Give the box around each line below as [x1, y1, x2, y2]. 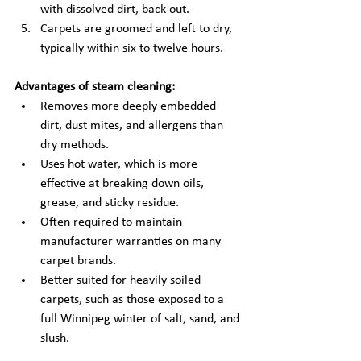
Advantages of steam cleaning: [15, 81, 175, 93]
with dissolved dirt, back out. [40, 3, 189, 16]
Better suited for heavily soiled [40, 274, 204, 287]
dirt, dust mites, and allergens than [40, 119, 226, 132]
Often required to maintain [40, 216, 185, 229]
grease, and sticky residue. [40, 197, 179, 210]
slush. [40, 332, 69, 345]
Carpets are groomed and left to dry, [40, 23, 235, 35]
